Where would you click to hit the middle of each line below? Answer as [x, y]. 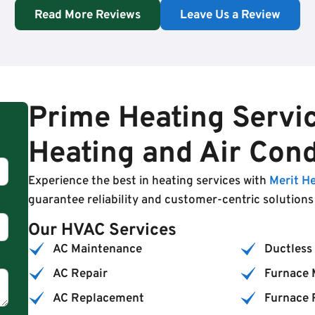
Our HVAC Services [103, 230]
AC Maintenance [98, 249]
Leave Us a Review [230, 16]
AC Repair [81, 274]
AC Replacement [99, 298]
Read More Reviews [88, 16]
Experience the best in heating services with [149, 182]
